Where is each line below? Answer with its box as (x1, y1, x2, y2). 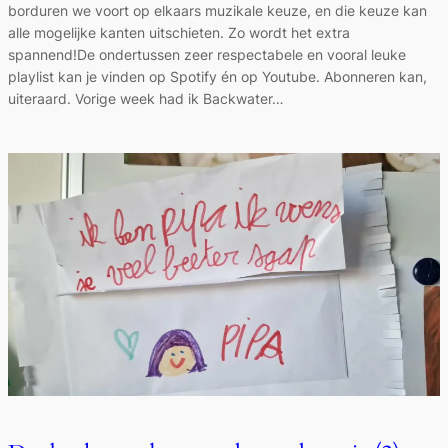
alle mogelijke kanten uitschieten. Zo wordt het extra (8, 23, 350, 41)
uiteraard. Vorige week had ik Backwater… (8, 89, 284, 107)
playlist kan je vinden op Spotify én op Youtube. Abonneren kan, (8, 67, 427, 85)
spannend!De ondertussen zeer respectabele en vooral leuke (8, 45, 406, 63)
